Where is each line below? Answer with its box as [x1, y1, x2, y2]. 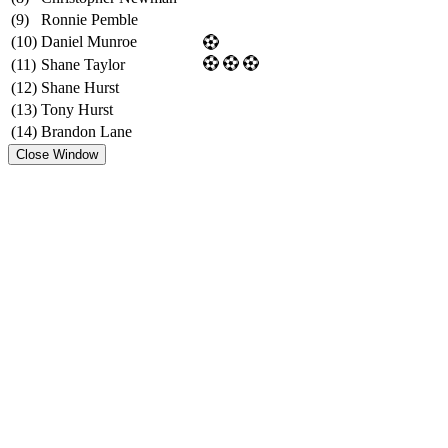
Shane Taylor [41, 56, 125, 74]
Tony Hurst [41, 101, 113, 119]
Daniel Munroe [41, 33, 137, 51]
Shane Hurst [41, 79, 119, 97]
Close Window [16, 147, 98, 163]
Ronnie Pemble [41, 11, 138, 29]
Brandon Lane [41, 123, 132, 141]
